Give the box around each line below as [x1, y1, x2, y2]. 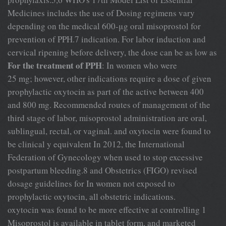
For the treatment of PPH [8, 59, 102, 72]
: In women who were [102, 59, 177, 71]
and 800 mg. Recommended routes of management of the [8, 98, 210, 110]
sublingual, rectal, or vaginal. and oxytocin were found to [8, 125, 211, 137]
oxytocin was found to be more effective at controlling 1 [8, 203, 206, 215]
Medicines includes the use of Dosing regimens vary [8, 7, 195, 19]
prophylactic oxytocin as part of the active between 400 [8, 85, 204, 97]
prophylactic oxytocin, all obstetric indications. [8, 190, 176, 202]
